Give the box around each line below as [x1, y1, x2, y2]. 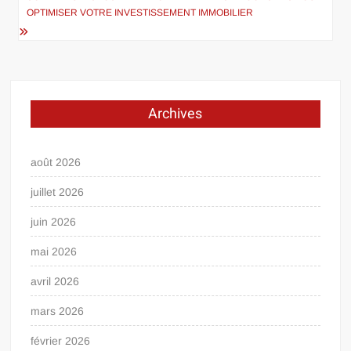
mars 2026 [31, 304, 85, 317]
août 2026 [31, 155, 81, 168]
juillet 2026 [31, 185, 85, 198]
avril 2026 [31, 274, 80, 288]
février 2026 [31, 334, 91, 347]
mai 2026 [31, 244, 78, 258]
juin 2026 [31, 215, 77, 228]
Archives [148, 103, 203, 125]
